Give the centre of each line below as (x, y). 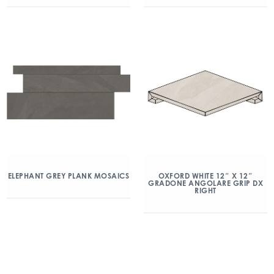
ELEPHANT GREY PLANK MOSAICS (68, 176)
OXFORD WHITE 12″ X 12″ (206, 176)
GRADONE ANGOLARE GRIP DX (206, 183)
